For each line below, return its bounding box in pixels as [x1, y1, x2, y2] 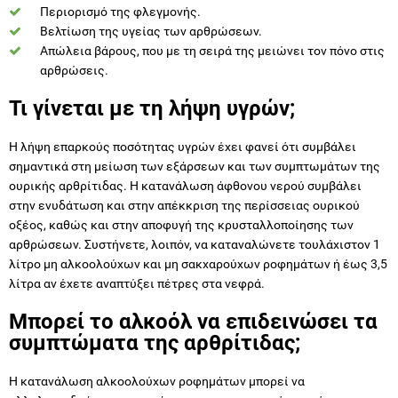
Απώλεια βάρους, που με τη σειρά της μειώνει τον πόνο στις [40, 43, 385, 58]
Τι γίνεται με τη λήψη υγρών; [9, 95, 295, 121]
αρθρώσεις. [40, 62, 108, 77]
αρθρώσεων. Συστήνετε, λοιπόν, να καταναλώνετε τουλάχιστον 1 [9, 236, 380, 251]
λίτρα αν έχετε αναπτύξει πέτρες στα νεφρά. [9, 275, 265, 291]
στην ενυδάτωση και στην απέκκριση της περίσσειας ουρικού [9, 197, 360, 212]
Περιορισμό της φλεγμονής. [40, 4, 201, 19]
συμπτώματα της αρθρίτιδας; [9, 330, 300, 355]
